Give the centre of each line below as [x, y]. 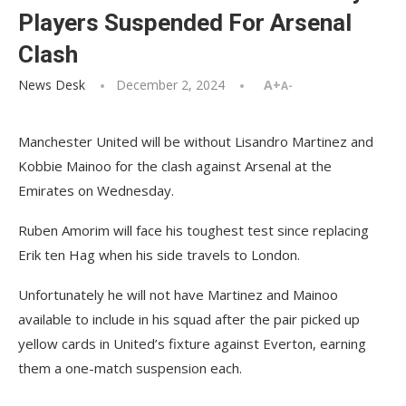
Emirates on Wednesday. [96, 190]
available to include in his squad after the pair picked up [189, 319]
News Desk [52, 85]
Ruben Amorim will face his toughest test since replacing [193, 230]
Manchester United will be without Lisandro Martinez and [196, 141]
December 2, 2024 [170, 85]
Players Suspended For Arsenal [185, 23]
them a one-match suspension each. [130, 368]
